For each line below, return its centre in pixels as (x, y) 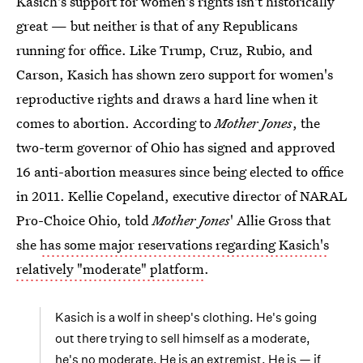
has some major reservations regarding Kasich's (184, 244)
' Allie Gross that (280, 220)
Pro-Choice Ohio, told (84, 220)
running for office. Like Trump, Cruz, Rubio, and (164, 50)
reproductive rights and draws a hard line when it (167, 98)
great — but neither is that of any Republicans (157, 26)
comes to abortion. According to (115, 123)
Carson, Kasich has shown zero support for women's (175, 74)
